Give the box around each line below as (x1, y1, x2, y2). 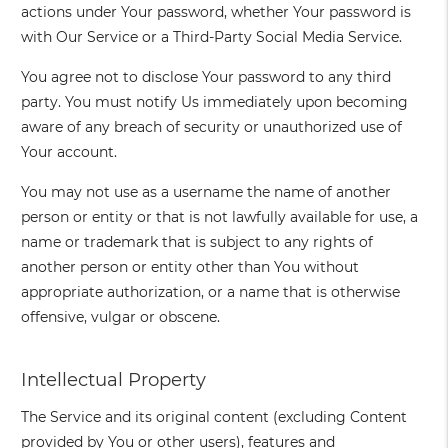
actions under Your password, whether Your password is (21, 3, 412, 22)
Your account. (21, 143, 118, 162)
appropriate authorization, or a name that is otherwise (21, 283, 401, 302)
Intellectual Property (21, 368, 207, 392)
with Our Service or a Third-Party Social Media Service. (21, 28, 403, 47)
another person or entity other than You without (21, 258, 360, 277)
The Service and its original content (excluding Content (21, 408, 408, 427)
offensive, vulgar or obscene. (21, 308, 221, 327)
